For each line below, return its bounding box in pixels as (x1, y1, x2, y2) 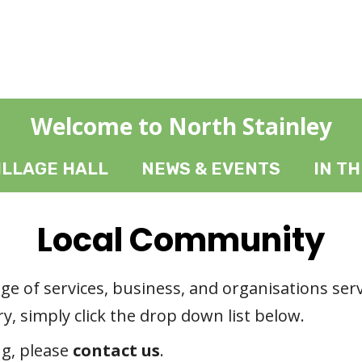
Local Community (37, 217, 325, 263)
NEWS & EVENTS (141, 158, 280, 179)
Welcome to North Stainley (30, 111, 332, 142)
